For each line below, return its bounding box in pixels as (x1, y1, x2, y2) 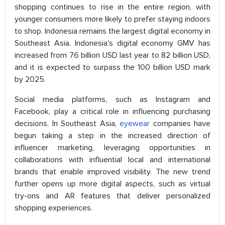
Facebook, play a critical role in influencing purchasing (15, 106, 210, 117)
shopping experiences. (15, 203, 92, 213)
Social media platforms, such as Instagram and (15, 94, 210, 105)
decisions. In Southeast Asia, (15, 119, 120, 129)
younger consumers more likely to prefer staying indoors (15, 14, 210, 25)
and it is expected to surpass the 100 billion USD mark (15, 62, 210, 73)
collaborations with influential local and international (15, 155, 210, 165)
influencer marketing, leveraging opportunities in (15, 143, 210, 153)
